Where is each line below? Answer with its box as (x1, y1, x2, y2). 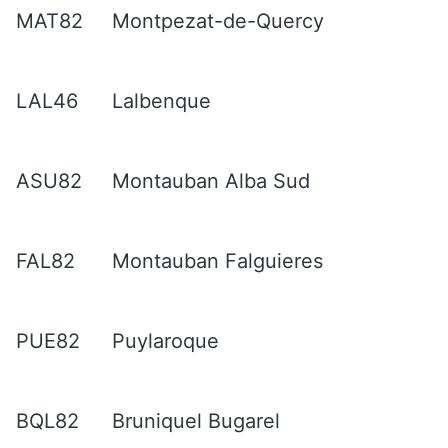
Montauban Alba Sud (112, 168, 310, 193)
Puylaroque (112, 328, 219, 353)
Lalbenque (112, 88, 211, 113)
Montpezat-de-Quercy (112, 8, 324, 33)
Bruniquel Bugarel (112, 408, 280, 433)
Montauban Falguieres (112, 248, 323, 273)
